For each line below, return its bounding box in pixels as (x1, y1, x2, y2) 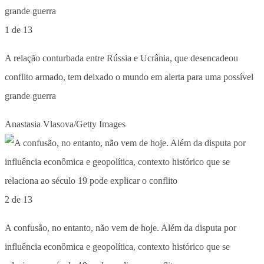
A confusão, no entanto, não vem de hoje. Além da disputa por (5, 222, 236, 233)
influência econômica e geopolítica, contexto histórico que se (5, 241, 230, 252)
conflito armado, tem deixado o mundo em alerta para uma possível (5, 71, 253, 82)
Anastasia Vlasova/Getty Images (5, 118, 126, 129)
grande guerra (5, 90, 56, 101)
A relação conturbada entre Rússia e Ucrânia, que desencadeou (5, 52, 238, 63)
